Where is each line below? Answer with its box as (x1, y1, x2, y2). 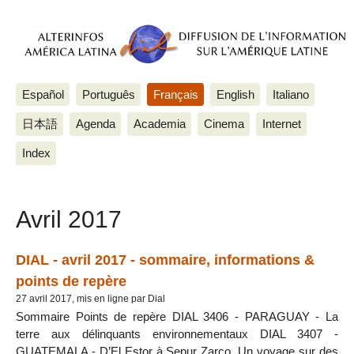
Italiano (272, 87, 309, 101)
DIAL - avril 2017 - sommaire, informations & (16, 250, 314, 268)
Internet (262, 116, 301, 130)
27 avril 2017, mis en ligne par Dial (16, 292, 165, 304)
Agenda (75, 116, 115, 130)
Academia (133, 116, 186, 130)
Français (153, 87, 198, 101)
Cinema (203, 116, 244, 130)
